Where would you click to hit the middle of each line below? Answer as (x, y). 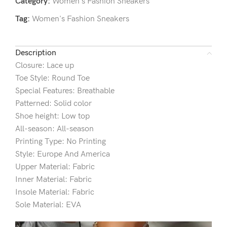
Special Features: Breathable (65, 91)
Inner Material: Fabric (53, 180)
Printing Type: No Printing (61, 142)
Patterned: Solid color (53, 104)
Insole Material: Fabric (55, 193)
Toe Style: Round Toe (52, 79)
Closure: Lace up (45, 66)
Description (36, 53)
